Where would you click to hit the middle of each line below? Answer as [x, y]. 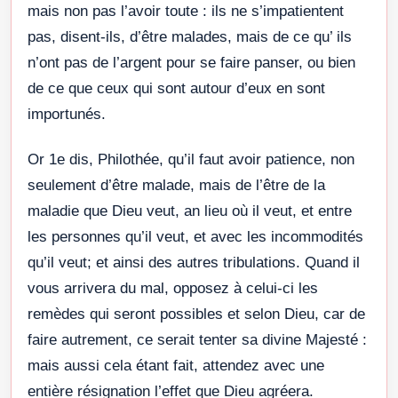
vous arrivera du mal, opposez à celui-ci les [173, 288]
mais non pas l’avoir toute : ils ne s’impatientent [186, 11]
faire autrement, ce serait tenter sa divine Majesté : [197, 339]
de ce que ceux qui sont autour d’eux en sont [176, 88]
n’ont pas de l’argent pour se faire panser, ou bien [191, 62]
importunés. [67, 114]
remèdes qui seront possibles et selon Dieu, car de [196, 314]
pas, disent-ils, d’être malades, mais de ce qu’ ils [190, 36]
